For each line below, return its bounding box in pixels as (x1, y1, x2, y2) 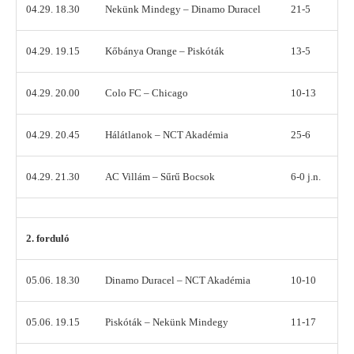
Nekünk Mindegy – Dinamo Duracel (105, 3, 261, 16)
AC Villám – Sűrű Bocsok (105, 171, 215, 183)
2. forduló (26, 232, 70, 245)
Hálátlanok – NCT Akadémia (105, 129, 228, 141)
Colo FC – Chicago (105, 87, 188, 100)
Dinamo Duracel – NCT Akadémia (105, 274, 250, 287)
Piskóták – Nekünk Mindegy (105, 316, 228, 329)
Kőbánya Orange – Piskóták (105, 45, 224, 58)
